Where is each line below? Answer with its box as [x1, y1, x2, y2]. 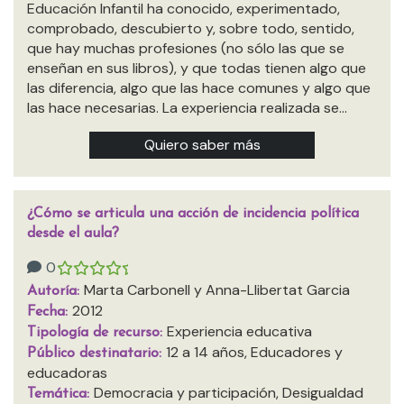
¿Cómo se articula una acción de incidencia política [27, 207, 359, 221]
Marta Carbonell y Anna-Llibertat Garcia [84, 280, 350, 299]
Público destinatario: [27, 346, 166, 361]
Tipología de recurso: [27, 326, 167, 340]
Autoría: [27, 284, 84, 298]
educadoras [27, 363, 107, 382]
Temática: [27, 387, 94, 401]
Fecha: [27, 305, 72, 319]
